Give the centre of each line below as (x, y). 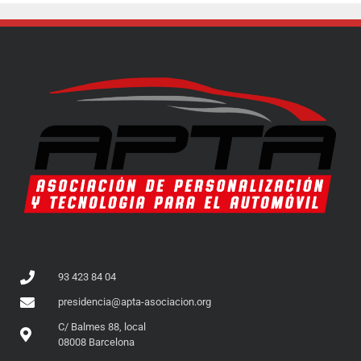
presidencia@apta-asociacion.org (134, 302)
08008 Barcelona (96, 342)
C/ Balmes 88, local (102, 327)
